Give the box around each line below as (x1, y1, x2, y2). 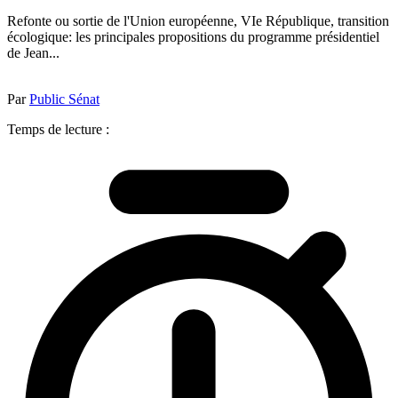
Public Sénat (29, 91, 99, 107)
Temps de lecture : (7, 121, 109, 137)
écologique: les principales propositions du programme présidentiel (7, 28, 379, 44)
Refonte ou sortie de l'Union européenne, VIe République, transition (7, 12, 389, 28)
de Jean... (7, 44, 60, 60)
